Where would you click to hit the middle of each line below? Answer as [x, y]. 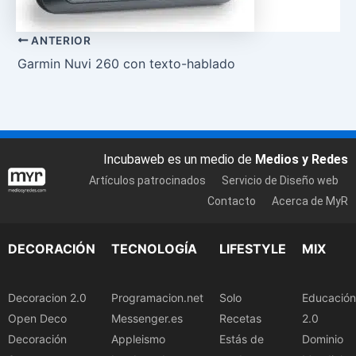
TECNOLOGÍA [154, 248]
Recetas [240, 318]
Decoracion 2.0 [47, 297]
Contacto [232, 201]
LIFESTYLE [253, 248]
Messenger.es [147, 318]
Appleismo [138, 339]
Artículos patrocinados [147, 181]
